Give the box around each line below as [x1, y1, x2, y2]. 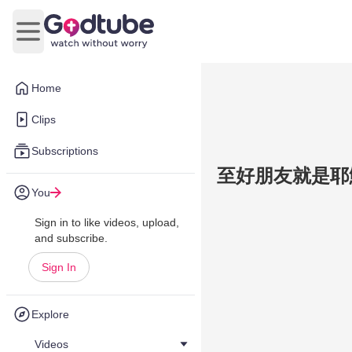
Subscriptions [31, 145, 98, 157]
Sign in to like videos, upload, [35, 216, 179, 229]
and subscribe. [35, 232, 108, 244]
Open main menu [27, 32, 123, 46]
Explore [31, 308, 69, 321]
